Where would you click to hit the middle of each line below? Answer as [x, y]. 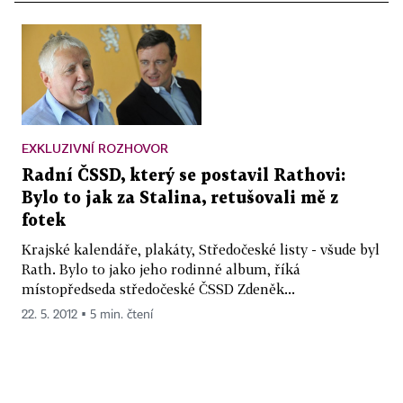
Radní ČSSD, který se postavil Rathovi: [184, 176]
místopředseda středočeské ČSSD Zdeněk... [158, 289]
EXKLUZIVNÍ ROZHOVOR [95, 148]
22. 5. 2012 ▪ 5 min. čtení [87, 315]
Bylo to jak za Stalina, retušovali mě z [180, 199]
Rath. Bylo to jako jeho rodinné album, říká [161, 269]
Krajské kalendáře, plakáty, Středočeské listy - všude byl [201, 250]
